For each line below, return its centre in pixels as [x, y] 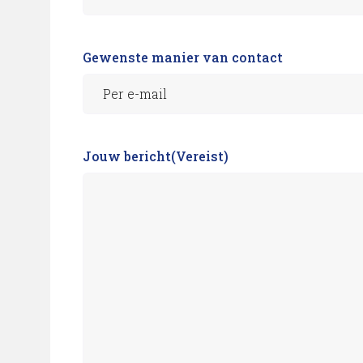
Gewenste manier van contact [183, 57]
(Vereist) [200, 156]
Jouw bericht [127, 156]
